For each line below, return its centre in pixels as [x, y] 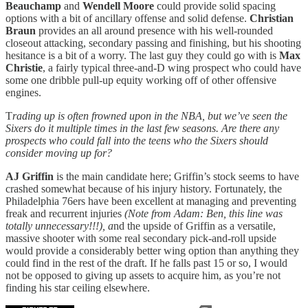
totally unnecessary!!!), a [59, 226]
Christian [272, 19]
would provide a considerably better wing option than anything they [152, 251]
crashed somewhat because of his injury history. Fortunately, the [144, 189]
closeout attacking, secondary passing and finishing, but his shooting [153, 43]
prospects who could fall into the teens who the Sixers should [137, 141]
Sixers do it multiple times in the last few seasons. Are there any [142, 129]
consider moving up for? [59, 153]
